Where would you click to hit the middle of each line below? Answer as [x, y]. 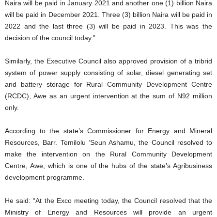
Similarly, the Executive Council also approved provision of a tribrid [108, 61]
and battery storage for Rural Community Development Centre [108, 84]
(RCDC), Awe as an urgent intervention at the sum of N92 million [108, 96]
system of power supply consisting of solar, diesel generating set [108, 72]
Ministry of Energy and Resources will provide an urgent [108, 212]
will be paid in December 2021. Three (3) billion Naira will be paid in [108, 14]
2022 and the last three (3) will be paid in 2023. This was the [108, 26]
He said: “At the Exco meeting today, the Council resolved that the [108, 200]
